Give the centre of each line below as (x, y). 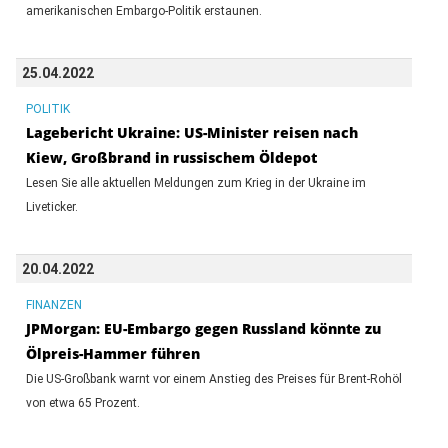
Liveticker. (51, 206)
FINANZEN (53, 304)
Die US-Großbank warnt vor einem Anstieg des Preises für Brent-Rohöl (213, 378)
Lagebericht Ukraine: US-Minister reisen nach (191, 132)
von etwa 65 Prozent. (82, 402)
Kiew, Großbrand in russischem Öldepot (171, 157)
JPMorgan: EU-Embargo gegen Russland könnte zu (203, 328)
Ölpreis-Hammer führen (112, 353)
